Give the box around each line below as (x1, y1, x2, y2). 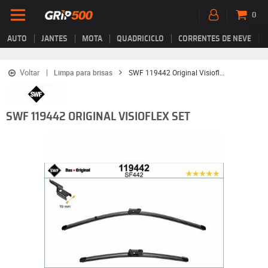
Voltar (19, 67, 39, 78)
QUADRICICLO (117, 35, 164, 43)
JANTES (41, 35, 68, 43)
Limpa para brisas (53, 68, 112, 77)
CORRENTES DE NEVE (178, 35, 251, 43)
